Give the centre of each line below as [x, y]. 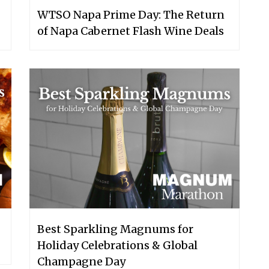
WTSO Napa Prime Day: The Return [131, 14]
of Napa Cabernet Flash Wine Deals [131, 31]
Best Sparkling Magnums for [115, 229]
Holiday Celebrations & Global [117, 245]
